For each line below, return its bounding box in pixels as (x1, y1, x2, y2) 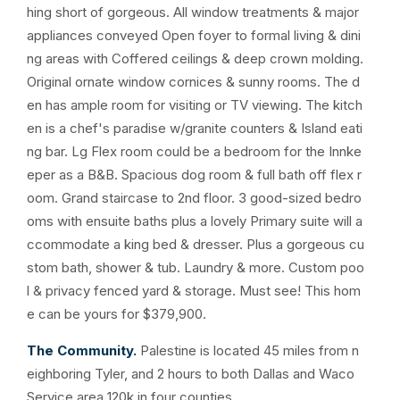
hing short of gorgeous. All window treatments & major (27, 4, 359, 21)
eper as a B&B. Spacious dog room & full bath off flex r (27, 166, 362, 183)
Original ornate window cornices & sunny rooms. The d (27, 73, 360, 90)
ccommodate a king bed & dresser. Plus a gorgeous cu (27, 236, 364, 253)
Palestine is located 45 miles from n (137, 342, 359, 359)
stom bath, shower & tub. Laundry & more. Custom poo (27, 259, 364, 276)
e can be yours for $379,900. (27, 305, 206, 322)
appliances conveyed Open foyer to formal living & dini (27, 27, 361, 44)
